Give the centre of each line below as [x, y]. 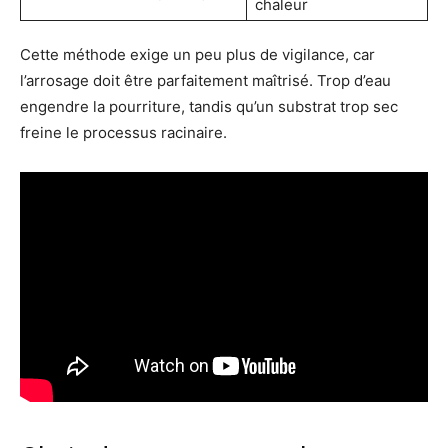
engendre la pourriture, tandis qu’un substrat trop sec [209, 106]
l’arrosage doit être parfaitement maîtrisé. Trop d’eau [205, 80]
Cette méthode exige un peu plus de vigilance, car [197, 54]
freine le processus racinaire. [123, 132]
